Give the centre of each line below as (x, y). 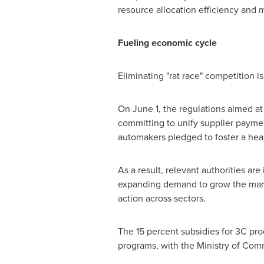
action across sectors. (161, 198)
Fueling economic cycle (167, 43)
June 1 (145, 109)
